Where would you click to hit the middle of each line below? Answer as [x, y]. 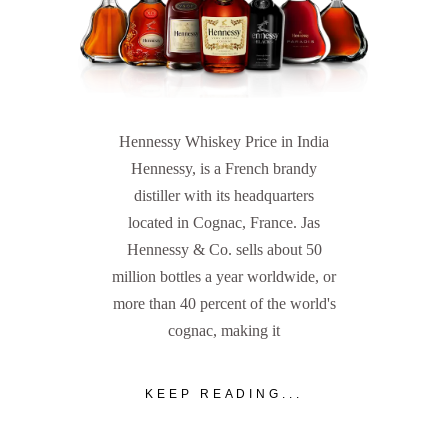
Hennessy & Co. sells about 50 [224, 249]
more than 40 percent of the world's [224, 303]
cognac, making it [224, 330]
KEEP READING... [224, 394]
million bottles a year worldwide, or [224, 276]
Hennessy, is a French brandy [224, 168]
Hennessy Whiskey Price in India [224, 141]
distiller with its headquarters [224, 195]
